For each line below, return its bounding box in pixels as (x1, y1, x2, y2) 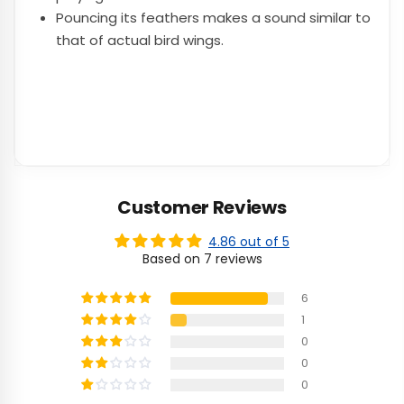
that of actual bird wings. (56, 30, 224, 50)
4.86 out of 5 (208, 233, 289, 252)
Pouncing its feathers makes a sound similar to (56, 7, 371, 27)
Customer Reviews (117, 195, 287, 221)
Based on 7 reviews (142, 250, 262, 269)
